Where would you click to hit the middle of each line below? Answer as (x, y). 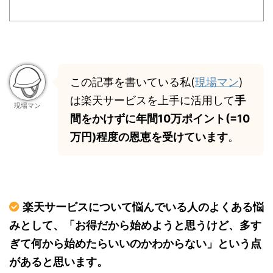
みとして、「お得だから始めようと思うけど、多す (135, 225)
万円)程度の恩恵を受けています (149, 136)
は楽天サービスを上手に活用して (152, 100)
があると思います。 (58, 261)
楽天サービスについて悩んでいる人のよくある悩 (143, 207)
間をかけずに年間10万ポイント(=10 (160, 118)
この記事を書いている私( (133, 82)
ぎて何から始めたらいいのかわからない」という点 (135, 243)
